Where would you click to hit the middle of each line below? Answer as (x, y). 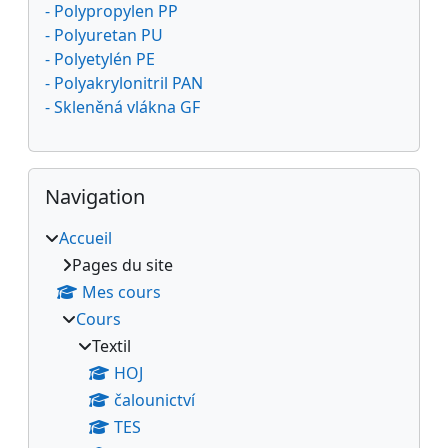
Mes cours (121, 291)
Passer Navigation (95, 178)
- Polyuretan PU (104, 34)
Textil (111, 345)
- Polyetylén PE (100, 58)
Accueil (85, 237)
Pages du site (122, 264)
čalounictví (154, 399)
